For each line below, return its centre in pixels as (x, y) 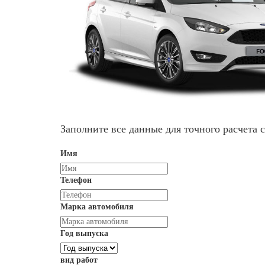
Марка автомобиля (97, 206)
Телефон (76, 180)
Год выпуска (84, 233)
